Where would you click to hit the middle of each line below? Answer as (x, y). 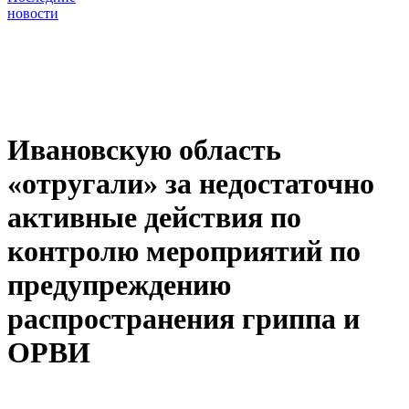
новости (33, 14)
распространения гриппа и (184, 318)
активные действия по (154, 217)
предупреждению (119, 284)
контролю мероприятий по (184, 251)
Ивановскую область (144, 149)
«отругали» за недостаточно (191, 183)
